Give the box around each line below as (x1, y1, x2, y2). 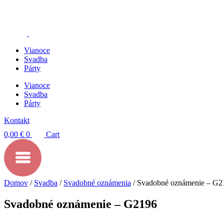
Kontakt (4, 116, 29, 124)
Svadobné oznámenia (63, 178, 131, 187)
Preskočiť (3, 3, 34, 12)
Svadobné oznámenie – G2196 (4, 197, 157, 210)
